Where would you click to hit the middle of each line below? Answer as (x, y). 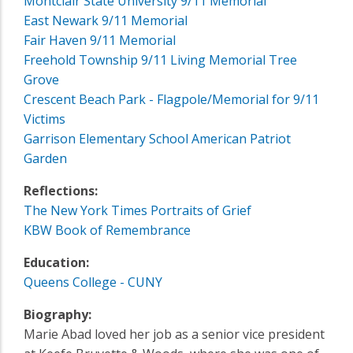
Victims (45, 119)
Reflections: (61, 190)
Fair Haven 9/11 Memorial (100, 40)
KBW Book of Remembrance (107, 230)
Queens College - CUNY (93, 282)
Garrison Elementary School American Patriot (157, 138)
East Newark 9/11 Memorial (106, 20)
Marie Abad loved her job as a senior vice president (174, 334)
